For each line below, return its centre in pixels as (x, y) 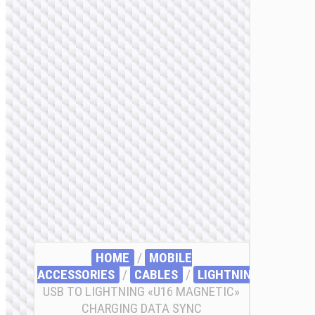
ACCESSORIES (76, 274)
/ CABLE (287, 274)
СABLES (156, 274)
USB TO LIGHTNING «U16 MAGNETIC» (142, 291)
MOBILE (170, 257)
